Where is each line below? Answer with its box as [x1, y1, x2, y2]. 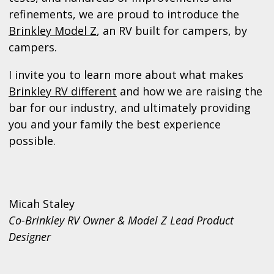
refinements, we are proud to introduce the [9, 7, 239, 22]
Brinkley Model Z [9, 23, 97, 39]
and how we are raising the [117, 84, 262, 99]
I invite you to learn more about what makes [9, 67, 243, 83]
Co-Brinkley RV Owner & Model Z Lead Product [9, 213, 234, 228]
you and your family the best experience [9, 117, 221, 132]
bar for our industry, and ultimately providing [9, 100, 251, 116]
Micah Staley [9, 196, 75, 212]
